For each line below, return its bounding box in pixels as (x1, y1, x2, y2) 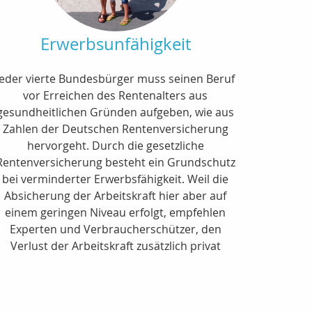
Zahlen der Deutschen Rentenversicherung (2, 120, 228, 136)
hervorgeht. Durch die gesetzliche (26, 137, 204, 153)
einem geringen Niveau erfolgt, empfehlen (5, 204, 226, 220)
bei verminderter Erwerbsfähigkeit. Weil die (2, 171, 229, 187)
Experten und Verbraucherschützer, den (9, 221, 221, 237)
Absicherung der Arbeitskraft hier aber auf (4, 187, 227, 203)
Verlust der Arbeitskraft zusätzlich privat (10, 237, 221, 253)
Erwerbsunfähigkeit (40, 32, 191, 55)
